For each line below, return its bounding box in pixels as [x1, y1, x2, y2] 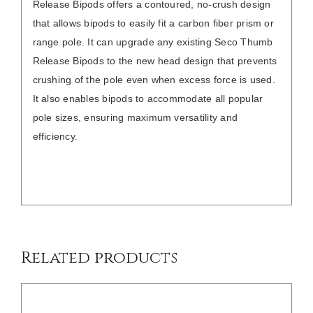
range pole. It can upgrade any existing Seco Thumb [32, 36, 273, 48]
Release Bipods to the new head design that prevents [32, 54, 277, 66]
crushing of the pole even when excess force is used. [32, 73, 275, 85]
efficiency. [32, 130, 78, 142]
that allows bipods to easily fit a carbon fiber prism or [32, 17, 274, 29]
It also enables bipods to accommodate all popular [32, 92, 263, 104]
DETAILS [136, 145, 177, 159]
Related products [20, 247, 177, 270]
